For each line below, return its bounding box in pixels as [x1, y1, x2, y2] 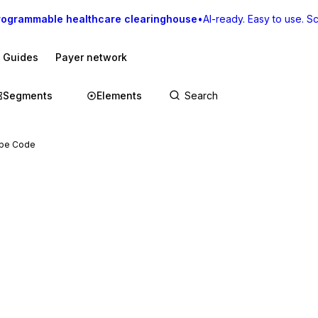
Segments [3, 89, 53, 102]
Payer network [55, 51, 127, 63]
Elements [97, 89, 142, 102]
